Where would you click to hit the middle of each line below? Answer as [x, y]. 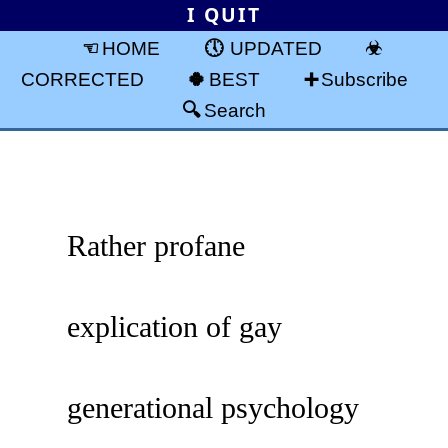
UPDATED [275, 47]
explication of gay [175, 326]
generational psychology [213, 407]
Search [235, 109]
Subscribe [365, 78]
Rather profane [156, 245]
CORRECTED [82, 78]
